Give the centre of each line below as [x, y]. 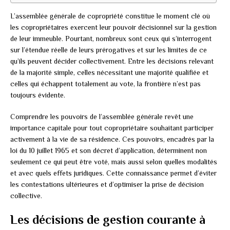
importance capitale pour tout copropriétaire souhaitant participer [112, 128]
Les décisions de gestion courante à [108, 219]
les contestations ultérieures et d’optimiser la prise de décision [107, 184]
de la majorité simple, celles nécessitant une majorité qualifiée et [109, 72]
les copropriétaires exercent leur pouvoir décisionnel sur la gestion [113, 27]
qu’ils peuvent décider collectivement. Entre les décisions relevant [112, 61]
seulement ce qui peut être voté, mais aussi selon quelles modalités [114, 161]
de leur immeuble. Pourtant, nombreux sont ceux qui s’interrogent [111, 38]
